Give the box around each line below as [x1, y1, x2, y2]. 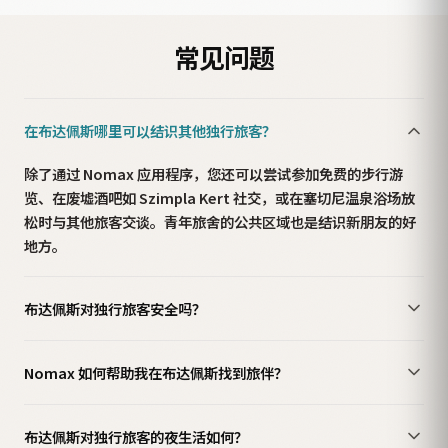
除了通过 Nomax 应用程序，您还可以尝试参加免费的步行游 [24, 163, 403, 185]
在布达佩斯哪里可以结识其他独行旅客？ [24, 120, 276, 142]
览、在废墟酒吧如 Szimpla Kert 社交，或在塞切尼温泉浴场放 [24, 187, 415, 209]
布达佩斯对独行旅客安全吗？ [24, 297, 206, 319]
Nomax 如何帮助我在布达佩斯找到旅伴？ [24, 361, 288, 383]
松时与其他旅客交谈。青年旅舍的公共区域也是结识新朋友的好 [24, 211, 416, 233]
